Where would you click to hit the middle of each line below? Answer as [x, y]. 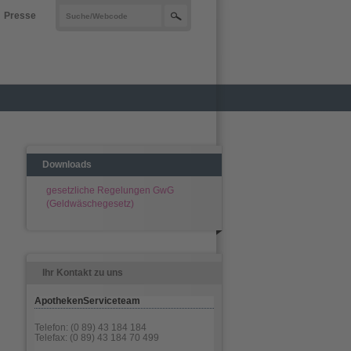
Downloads [67, 165]
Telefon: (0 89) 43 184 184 [90, 327]
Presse [20, 16]
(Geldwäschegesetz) [90, 204]
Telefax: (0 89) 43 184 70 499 [97, 338]
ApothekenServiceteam [87, 301]
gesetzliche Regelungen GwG [110, 190]
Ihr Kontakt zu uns [83, 273]
